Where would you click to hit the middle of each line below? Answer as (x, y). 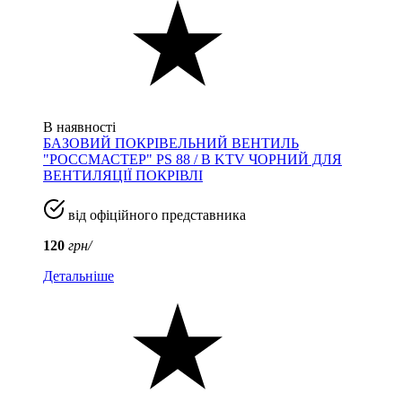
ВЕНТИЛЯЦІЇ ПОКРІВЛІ (123, 175)
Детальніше (79, 275)
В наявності (79, 127)
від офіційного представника (155, 214)
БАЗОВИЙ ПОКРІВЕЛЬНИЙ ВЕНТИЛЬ (171, 143)
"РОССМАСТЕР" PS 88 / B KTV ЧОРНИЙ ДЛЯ (192, 159)
